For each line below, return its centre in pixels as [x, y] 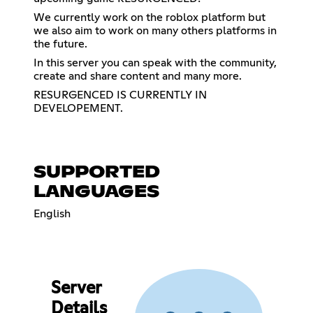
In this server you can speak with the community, [155, 63]
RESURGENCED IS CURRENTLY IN [120, 95]
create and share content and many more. [138, 76]
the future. [60, 44]
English [52, 213]
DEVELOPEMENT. [78, 108]
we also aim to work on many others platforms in [155, 30]
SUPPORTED [97, 172]
